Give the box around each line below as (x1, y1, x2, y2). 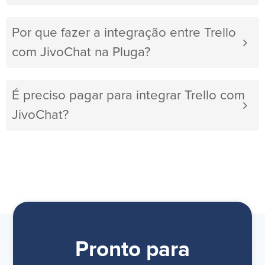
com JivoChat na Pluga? (12, 46, 150, 60)
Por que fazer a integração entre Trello (12, 26, 236, 40)
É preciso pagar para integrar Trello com (12, 89, 245, 103)
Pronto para (75, 239, 190, 261)
